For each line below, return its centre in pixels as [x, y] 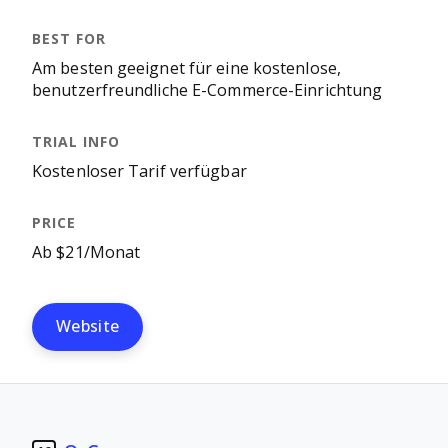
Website [88, 326]
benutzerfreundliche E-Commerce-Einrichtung [207, 90]
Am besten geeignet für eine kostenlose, [186, 68]
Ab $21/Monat [86, 252]
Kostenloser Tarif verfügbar [139, 171]
